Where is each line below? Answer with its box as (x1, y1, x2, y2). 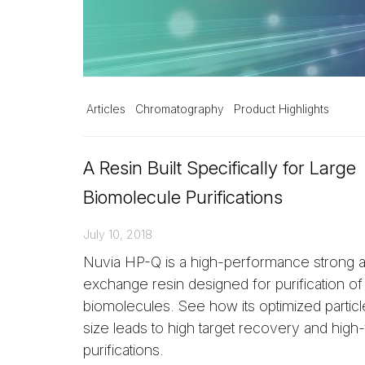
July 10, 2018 (83, 226, 152, 241)
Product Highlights (234, 102, 329, 116)
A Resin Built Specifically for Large (83, 156, 356, 178)
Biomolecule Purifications (83, 185, 283, 208)
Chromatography (135, 102, 224, 116)
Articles (86, 102, 125, 116)
